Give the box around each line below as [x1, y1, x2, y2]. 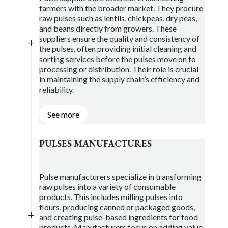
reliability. [39, 84, 74, 94]
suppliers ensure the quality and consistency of [39, 34, 199, 43]
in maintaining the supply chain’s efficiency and [39, 74, 199, 84]
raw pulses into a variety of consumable [39, 181, 176, 191]
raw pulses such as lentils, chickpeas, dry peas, [39, 13, 197, 23]
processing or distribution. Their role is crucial [39, 64, 198, 74]
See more [47, 109, 79, 119]
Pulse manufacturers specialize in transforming [39, 171, 202, 181]
